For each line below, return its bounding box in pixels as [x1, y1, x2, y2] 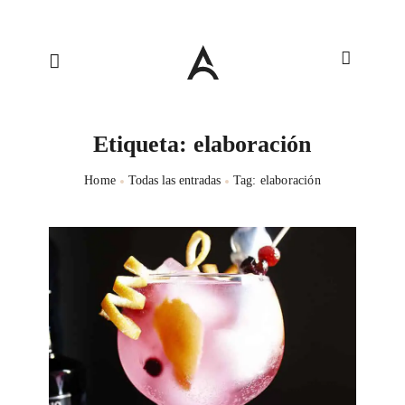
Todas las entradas [127, 174, 221, 188]
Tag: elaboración [232, 174, 321, 188]
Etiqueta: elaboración [93, 130, 312, 157]
